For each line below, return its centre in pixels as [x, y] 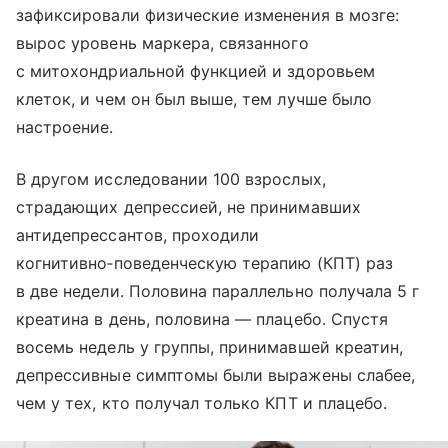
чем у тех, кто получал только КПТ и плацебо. [202, 402]
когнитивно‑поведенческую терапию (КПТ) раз [205, 262]
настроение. [65, 126]
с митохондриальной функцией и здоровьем [195, 70]
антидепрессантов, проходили [138, 234]
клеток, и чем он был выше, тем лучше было [194, 98]
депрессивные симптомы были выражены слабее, [216, 374]
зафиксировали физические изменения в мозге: [208, 14]
